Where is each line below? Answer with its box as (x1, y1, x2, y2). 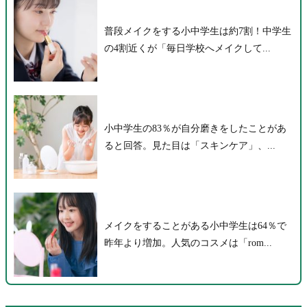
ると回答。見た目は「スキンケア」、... (104, 140, 276, 151)
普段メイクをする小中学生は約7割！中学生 (104, 25, 292, 36)
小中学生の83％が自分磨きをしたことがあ (104, 123, 287, 134)
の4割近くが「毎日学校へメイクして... (104, 42, 271, 53)
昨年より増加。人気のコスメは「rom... (104, 238, 273, 249)
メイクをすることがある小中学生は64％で (104, 221, 287, 232)
